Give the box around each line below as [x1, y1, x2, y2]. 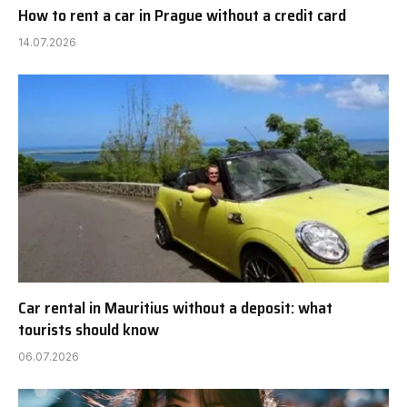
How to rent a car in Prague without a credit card [18, 2, 346, 28]
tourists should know [18, 317, 159, 343]
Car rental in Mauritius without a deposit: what [18, 295, 333, 322]
